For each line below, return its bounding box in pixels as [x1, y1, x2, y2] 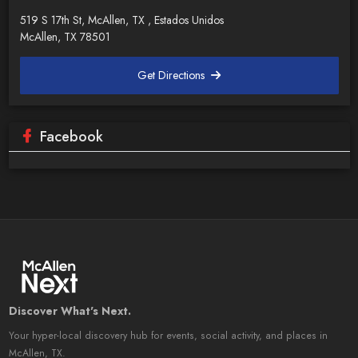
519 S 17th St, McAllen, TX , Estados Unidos [19, 11, 224, 28]
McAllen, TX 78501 [19, 28, 110, 45]
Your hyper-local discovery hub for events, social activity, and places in [8, 328, 328, 343]
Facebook [39, 125, 103, 147]
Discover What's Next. [8, 302, 131, 319]
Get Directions [137, 66, 209, 83]
